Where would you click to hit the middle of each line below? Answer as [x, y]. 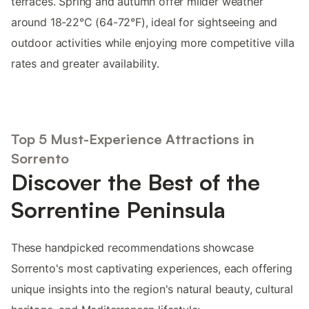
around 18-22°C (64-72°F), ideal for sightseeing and [144, 22]
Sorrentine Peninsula [118, 209]
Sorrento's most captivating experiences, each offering [152, 268]
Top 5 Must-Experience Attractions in [133, 139]
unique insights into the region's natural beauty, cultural [152, 289]
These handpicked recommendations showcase [132, 247]
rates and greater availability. [85, 64]
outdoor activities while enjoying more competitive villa [153, 43]
